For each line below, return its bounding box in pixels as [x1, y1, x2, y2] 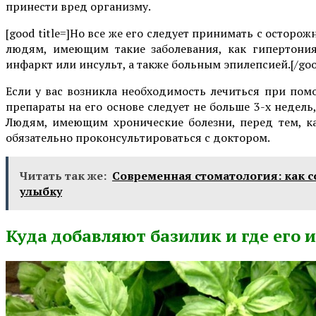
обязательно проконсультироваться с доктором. [6, 130, 270, 146]
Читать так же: [20, 168, 107, 184]
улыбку [20, 183, 62, 200]
